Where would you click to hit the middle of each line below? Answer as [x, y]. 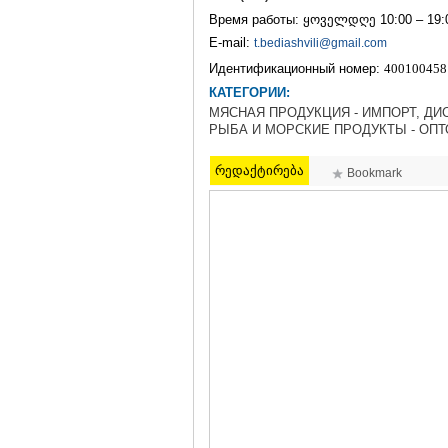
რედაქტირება [259, 170]
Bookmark [375, 173]
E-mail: [231, 42]
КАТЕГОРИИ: [249, 92]
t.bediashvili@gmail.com [320, 43]
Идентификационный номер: [296, 68]
